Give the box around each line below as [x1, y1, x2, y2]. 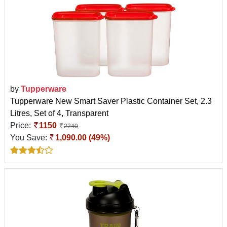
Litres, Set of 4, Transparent [10, 108, 108, 118]
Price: [10, 121, 33, 130]
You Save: [10, 133, 49, 142]
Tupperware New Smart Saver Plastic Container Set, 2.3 [10, 96, 212, 105]
